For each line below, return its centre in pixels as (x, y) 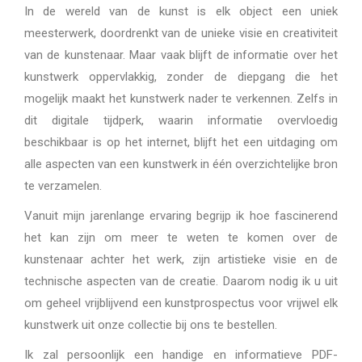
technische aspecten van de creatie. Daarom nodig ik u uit (181, 281)
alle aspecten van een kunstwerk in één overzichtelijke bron (181, 164)
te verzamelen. (63, 185)
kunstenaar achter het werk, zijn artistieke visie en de (181, 259)
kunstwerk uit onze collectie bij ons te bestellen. (151, 324)
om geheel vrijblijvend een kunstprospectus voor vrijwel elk (181, 303)
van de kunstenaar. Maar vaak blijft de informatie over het (181, 55)
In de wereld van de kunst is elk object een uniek (181, 11)
